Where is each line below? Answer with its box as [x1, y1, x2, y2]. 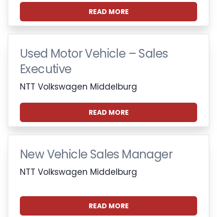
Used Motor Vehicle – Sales [20, 45, 168, 62]
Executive [20, 61, 72, 77]
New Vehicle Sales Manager [20, 146, 172, 162]
